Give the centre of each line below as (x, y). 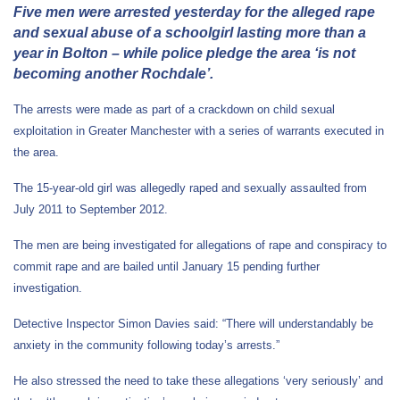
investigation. (48, 287)
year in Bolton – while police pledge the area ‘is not (184, 53)
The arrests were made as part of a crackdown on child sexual (174, 109)
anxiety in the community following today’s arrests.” (146, 345)
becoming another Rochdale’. (113, 73)
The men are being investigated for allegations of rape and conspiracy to (200, 245)
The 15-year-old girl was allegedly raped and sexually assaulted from (190, 187)
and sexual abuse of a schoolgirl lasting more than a (190, 32)
